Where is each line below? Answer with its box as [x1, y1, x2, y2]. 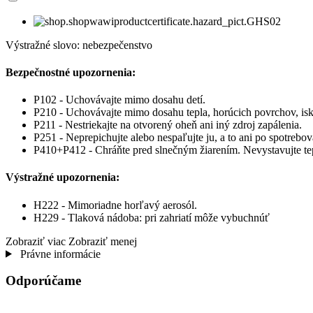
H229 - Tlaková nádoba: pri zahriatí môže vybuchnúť [34, 211, 270, 224]
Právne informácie [17, 247, 101, 260]
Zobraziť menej [68, 235, 137, 247]
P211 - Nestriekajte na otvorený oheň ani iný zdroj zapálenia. [34, 119, 302, 131]
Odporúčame [6, 273, 81, 289]
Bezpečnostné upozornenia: [6, 66, 136, 78]
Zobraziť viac [6, 235, 66, 247]
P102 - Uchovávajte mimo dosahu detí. [34, 94, 205, 106]
